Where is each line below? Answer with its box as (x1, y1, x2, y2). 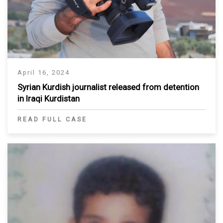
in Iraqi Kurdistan (17, 93, 80, 104)
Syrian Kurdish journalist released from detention (17, 82, 199, 92)
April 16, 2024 (17, 68, 70, 76)
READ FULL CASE (17, 115, 87, 123)
